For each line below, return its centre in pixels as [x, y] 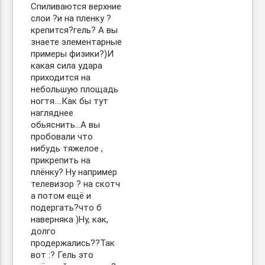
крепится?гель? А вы [75, 30]
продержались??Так [73, 243]
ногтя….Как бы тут [70, 101]
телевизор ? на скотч [76, 184]
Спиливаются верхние [76, 7]
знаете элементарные [77, 42]
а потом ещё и [61, 196]
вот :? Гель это [62, 255]
